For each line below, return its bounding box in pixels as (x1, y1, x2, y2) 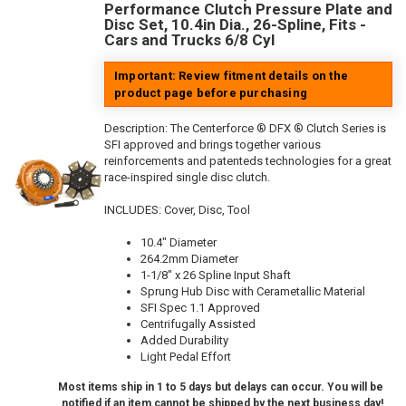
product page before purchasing (114, 86, 307, 101)
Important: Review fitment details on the (114, 69, 348, 83)
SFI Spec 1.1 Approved (140, 301, 260, 315)
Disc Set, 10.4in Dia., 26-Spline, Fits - (104, 15, 366, 34)
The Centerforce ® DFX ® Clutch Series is (170, 121, 386, 136)
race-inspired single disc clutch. (104, 170, 270, 185)
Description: (104, 121, 170, 136)
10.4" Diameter (140, 236, 217, 250)
